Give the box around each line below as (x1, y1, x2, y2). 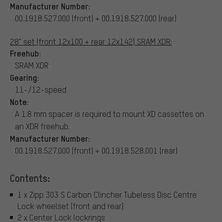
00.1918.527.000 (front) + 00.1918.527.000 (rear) (15, 12, 176, 23)
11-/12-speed (15, 84, 66, 95)
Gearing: (10, 71, 39, 83)
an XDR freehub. (15, 120, 70, 131)
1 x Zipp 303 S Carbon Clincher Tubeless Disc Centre (17, 189, 197, 200)
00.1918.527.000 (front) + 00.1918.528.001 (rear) (15, 145, 177, 156)
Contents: (10, 171, 50, 184)
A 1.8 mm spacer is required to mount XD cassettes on (15, 108, 204, 119)
